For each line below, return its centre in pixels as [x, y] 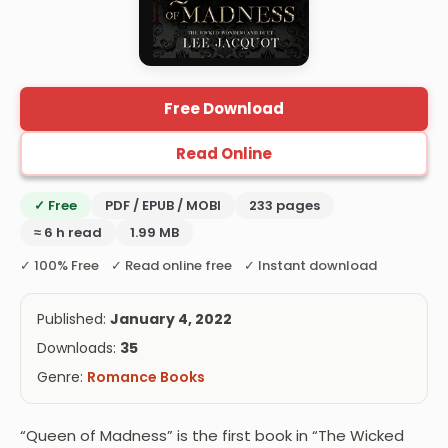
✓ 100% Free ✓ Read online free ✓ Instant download [198, 265]
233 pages [284, 205]
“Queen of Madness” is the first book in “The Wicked [212, 435]
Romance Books [146, 376]
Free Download [224, 109]
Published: [73, 318]
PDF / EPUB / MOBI [163, 205]
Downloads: [78, 347]
